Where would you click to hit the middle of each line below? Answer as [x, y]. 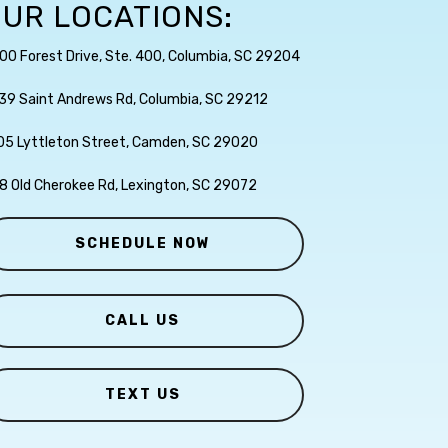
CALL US [143, 321]
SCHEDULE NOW [142, 244]
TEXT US [142, 395]
